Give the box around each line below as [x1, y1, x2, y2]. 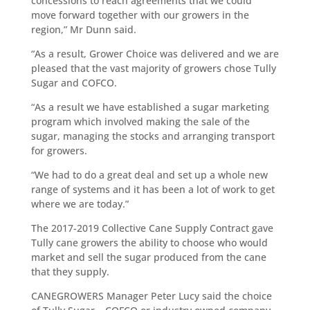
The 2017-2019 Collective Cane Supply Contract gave [30, 221, 273, 235]
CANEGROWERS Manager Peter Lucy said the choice [30, 289, 272, 302]
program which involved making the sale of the [30, 114, 250, 128]
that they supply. [30, 264, 109, 278]
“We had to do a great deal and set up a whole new [30, 167, 268, 181]
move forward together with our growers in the [30, 8, 249, 21]
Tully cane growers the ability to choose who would [30, 235, 268, 249]
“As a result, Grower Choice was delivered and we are [30, 46, 279, 60]
